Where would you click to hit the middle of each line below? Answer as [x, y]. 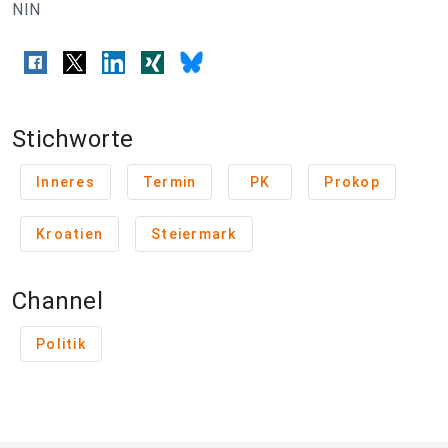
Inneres [65, 182]
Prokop [352, 182]
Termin [169, 182]
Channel [57, 301]
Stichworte [73, 139]
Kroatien [69, 234]
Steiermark [194, 234]
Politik [61, 344]
